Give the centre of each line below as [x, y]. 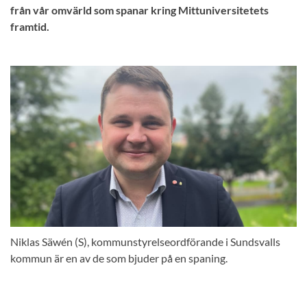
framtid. [30, 26]
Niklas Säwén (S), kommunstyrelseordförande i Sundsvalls [145, 242]
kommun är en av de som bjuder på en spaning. [119, 258]
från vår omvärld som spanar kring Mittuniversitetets [139, 10]
